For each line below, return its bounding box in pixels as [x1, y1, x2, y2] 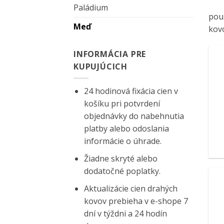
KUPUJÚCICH [73, 61, 128, 72]
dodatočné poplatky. [83, 165, 160, 176]
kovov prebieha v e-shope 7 [83, 195, 188, 206]
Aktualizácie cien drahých [83, 182, 177, 194]
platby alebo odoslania [83, 123, 169, 134]
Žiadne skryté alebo [83, 152, 157, 164]
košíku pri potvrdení [83, 98, 160, 109]
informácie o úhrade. [83, 135, 161, 147]
